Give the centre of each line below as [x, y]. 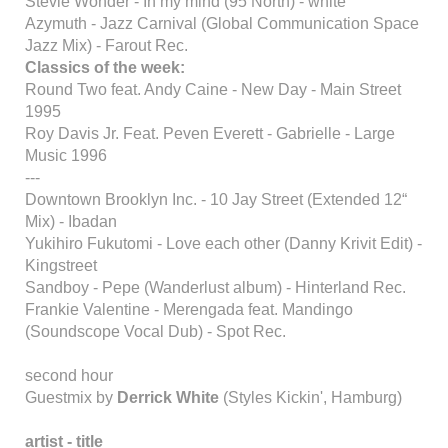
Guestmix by [71, 397]
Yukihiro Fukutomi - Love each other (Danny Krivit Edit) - [223, 243]
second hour [69, 375]
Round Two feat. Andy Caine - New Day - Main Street [213, 89]
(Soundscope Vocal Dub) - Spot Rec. [155, 331]
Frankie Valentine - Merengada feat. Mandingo [189, 309]
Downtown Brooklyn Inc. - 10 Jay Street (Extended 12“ [216, 199]
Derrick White [170, 397]
